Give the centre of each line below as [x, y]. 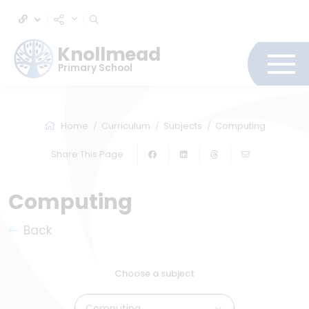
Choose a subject [154, 273]
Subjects [182, 126]
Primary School [96, 68]
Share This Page [87, 154]
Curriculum [126, 126]
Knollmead [109, 54]
